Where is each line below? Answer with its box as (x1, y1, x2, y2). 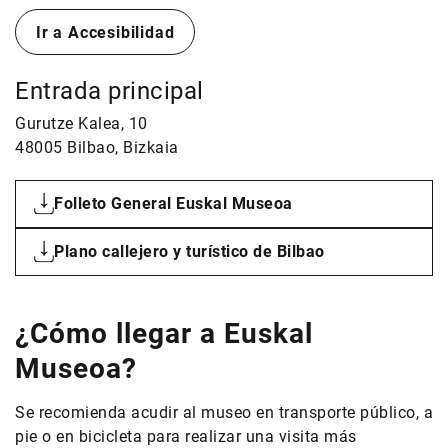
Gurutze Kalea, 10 (15, 114, 148, 133)
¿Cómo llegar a (15, 317, 216, 350)
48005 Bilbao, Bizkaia (15, 138, 179, 157)
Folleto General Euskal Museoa (54, 194, 293, 213)
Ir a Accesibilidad (36, 23, 175, 42)
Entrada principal (15, 77, 204, 105)
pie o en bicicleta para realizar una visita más (15, 427, 357, 446)
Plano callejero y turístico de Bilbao (54, 242, 325, 261)
